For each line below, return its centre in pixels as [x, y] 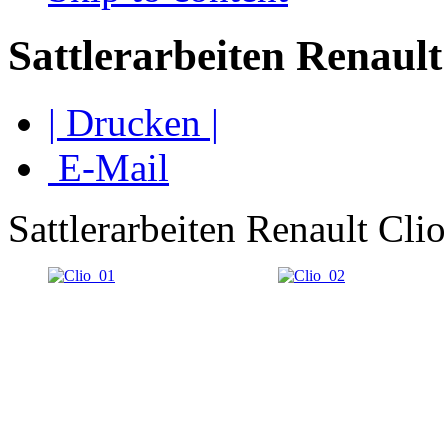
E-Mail [108, 167]
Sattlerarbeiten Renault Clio [227, 228]
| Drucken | [133, 122]
